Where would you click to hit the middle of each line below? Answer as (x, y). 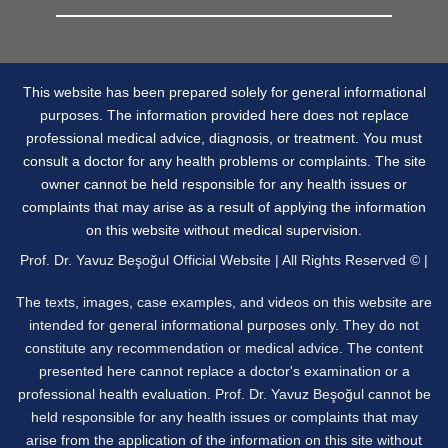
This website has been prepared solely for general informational (224, 91)
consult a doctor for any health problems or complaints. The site (224, 160)
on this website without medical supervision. (224, 229)
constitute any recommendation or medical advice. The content (224, 348)
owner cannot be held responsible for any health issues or (224, 183)
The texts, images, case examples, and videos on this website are (224, 302)
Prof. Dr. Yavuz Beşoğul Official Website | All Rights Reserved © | (224, 260)
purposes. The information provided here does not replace (224, 114)
